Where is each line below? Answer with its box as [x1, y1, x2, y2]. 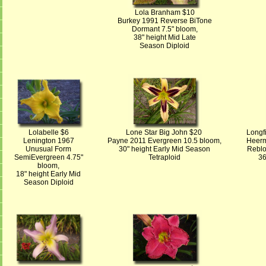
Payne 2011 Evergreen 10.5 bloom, [107, 137, 221, 145]
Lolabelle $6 [28, 128, 69, 137]
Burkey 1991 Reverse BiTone [117, 17, 212, 25]
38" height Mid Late [133, 33, 196, 42]
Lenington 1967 [23, 137, 74, 145]
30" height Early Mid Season [119, 145, 210, 153]
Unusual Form [26, 145, 71, 153]
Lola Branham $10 [134, 8, 195, 17]
